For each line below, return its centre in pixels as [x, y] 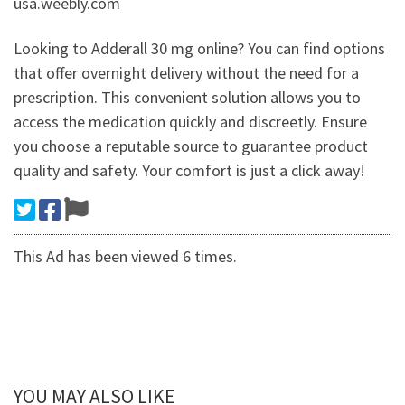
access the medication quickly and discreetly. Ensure [190, 121]
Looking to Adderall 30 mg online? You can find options [199, 48]
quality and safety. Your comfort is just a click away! [189, 170]
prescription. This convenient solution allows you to [187, 97]
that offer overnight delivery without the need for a [186, 72]
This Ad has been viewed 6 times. [125, 256]
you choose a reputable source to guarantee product [191, 146]
